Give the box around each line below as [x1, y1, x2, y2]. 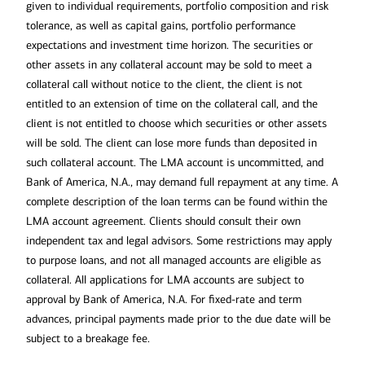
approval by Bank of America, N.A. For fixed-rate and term [26, 292, 301, 306]
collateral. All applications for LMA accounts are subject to [26, 272, 304, 287]
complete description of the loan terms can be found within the [26, 194, 328, 209]
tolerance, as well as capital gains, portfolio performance [26, 18, 296, 33]
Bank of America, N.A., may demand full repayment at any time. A [26, 174, 338, 189]
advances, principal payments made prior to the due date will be [26, 311, 331, 326]
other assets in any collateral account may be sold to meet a [26, 57, 312, 72]
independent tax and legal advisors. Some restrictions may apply [26, 233, 332, 248]
